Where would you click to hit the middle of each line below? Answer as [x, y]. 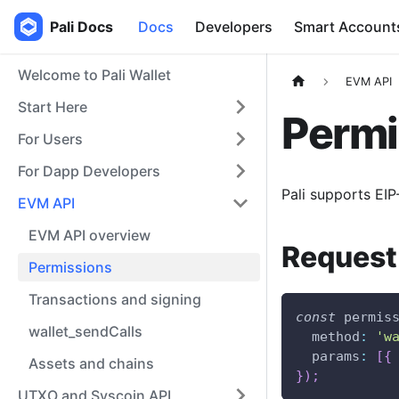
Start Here [53, 107]
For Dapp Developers [89, 171]
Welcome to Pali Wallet [94, 75]
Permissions [70, 267]
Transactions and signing [115, 299]
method [336, 337]
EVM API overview [90, 235]
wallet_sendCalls [85, 331]
